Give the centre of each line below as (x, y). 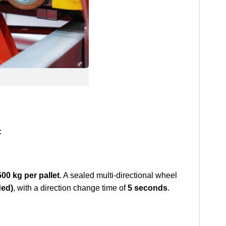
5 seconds (148, 188)
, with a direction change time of (70, 188)
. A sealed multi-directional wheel (118, 176)
